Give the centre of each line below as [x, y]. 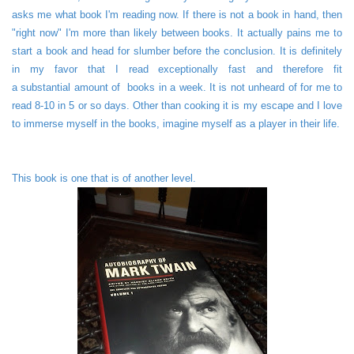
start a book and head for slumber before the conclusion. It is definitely [177, 51]
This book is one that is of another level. [104, 179]
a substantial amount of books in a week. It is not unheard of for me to [177, 88]
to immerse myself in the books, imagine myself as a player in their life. [176, 124]
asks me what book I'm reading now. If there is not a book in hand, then [177, 15]
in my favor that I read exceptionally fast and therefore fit [177, 70]
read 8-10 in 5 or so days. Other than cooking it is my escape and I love [177, 106]
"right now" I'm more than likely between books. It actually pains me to [177, 33]
